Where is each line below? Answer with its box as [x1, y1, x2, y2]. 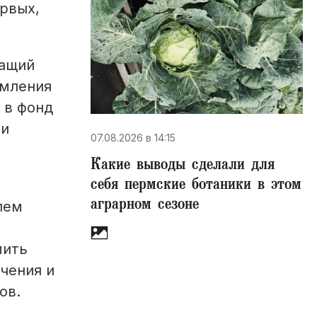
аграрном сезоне [91, 194, 199, 218]
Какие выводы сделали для [91, 154, 275, 178]
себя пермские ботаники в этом [91, 174, 301, 198]
